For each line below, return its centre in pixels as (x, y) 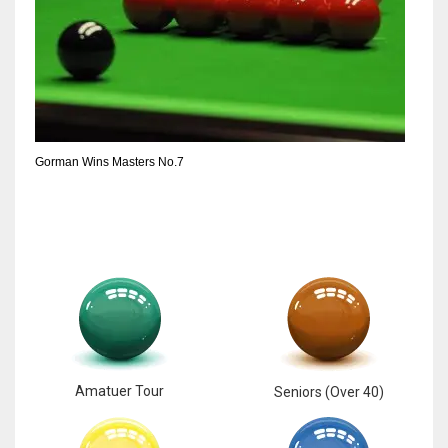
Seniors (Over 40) (328, 391)
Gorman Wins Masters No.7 (109, 161)
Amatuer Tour (119, 390)
